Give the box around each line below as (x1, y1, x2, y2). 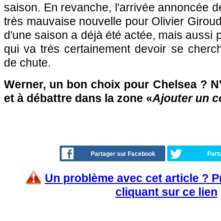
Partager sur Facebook (91, 150, 155, 157)
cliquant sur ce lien (115, 185, 218, 198)
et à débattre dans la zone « (4, 92, 152, 105)
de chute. (4, 56, 51, 69)
